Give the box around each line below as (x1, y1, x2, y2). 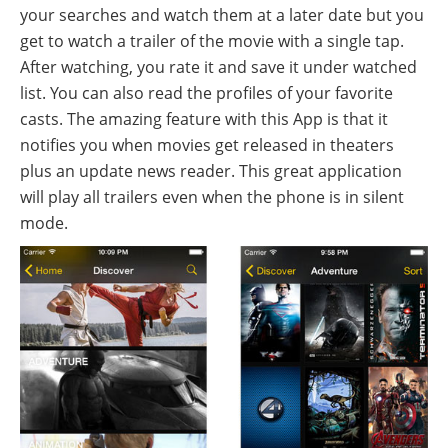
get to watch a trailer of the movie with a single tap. (20, 30, 404, 52)
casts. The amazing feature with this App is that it (20, 108, 388, 130)
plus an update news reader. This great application (20, 160, 402, 182)
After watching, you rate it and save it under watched (20, 56, 417, 78)
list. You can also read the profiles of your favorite (20, 82, 393, 104)
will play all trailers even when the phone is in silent (20, 186, 404, 208)
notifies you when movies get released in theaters (20, 134, 394, 156)
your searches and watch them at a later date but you (20, 4, 424, 26)
